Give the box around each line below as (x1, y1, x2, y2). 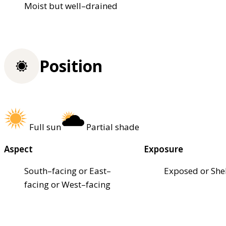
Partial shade (86, 121, 139, 133)
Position (39, 55, 102, 77)
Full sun (29, 121, 61, 133)
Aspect (4, 143, 33, 155)
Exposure (144, 143, 184, 155)
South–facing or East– (24, 165, 111, 177)
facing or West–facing (24, 179, 110, 191)
